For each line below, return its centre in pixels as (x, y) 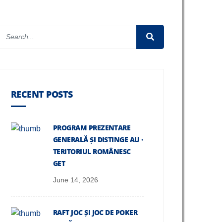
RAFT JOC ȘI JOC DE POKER (95, 212)
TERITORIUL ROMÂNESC (92, 151)
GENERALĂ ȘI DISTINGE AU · (98, 139)
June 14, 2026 (76, 180)
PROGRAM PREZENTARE (92, 128)
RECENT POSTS (42, 94)
